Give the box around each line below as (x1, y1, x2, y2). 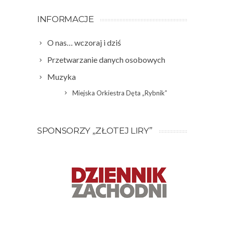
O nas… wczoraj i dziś (47, 37, 121, 47)
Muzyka (47, 71, 76, 81)
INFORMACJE (37, 14, 94, 24)
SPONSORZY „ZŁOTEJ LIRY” (37, 125, 153, 136)
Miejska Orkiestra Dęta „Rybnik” (72, 88, 167, 97)
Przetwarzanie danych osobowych (47, 54, 165, 64)
